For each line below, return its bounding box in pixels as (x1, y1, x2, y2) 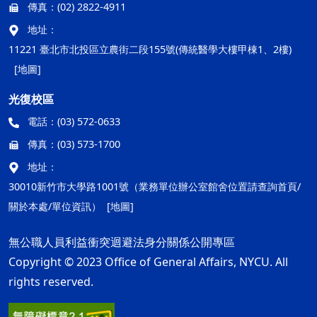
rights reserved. (8, 274, 93, 289)
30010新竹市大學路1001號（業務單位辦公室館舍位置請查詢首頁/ (8, 180, 301, 193)
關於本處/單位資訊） (8, 200, 101, 213)
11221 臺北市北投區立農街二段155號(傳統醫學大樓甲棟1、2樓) (8, 42, 292, 56)
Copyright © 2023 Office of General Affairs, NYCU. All (8, 254, 288, 270)
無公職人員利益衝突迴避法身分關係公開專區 (8, 234, 235, 250)
